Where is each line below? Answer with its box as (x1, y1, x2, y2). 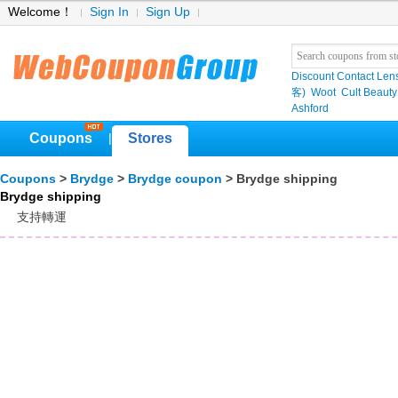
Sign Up (146, 5, 190, 19)
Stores (128, 131, 172, 146)
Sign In (90, 5, 129, 19)
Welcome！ (8, 5, 73, 19)
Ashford (291, 102, 329, 115)
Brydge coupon (128, 172, 222, 186)
